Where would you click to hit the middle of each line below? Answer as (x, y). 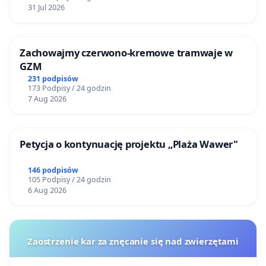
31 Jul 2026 (46, 8)
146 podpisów (53, 170)
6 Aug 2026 (47, 190)
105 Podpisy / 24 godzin (69, 179)
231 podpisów (53, 79)
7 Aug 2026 (47, 99)
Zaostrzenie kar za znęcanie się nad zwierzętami (133, 241)
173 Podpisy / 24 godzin (69, 88)
